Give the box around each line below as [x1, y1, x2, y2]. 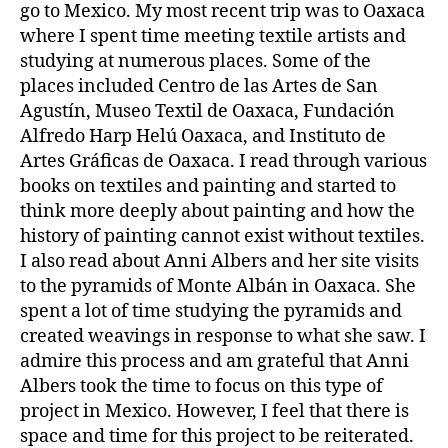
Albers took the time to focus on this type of [20, 375, 383, 398]
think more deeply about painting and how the [20, 200, 415, 223]
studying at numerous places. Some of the [20, 50, 371, 73]
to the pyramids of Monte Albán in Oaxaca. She [20, 275, 416, 298]
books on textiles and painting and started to [20, 175, 396, 198]
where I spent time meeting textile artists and [20, 25, 406, 48]
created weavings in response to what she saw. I [20, 325, 426, 348]
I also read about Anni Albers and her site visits [20, 250, 419, 273]
